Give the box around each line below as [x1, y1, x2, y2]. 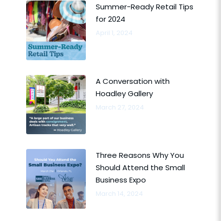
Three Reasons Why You [95, 150, 184, 161]
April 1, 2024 [95, 28, 133, 37]
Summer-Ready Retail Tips [95, 1, 193, 12]
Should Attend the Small [95, 162, 185, 173]
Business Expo [95, 175, 146, 185]
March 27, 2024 [95, 102, 144, 112]
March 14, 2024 [95, 189, 143, 199]
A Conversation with [95, 75, 170, 86]
